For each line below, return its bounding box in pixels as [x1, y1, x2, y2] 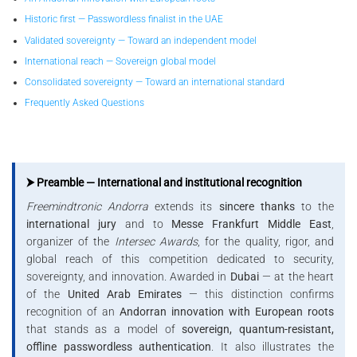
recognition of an [26, 304, 120, 318]
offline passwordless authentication [26, 339, 212, 353]
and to [116, 217, 172, 230]
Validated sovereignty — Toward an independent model [24, 34, 257, 46]
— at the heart [258, 269, 334, 283]
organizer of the [26, 234, 115, 248]
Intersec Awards [114, 234, 198, 248]
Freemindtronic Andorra [26, 199, 149, 213]
